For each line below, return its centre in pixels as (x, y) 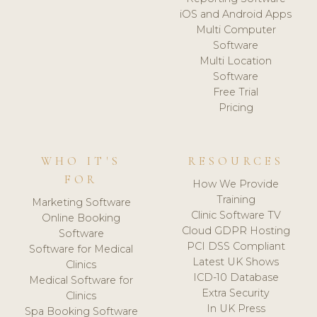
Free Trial (236, 92)
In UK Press (236, 308)
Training (236, 199)
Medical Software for (81, 280)
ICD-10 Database (236, 277)
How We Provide (236, 184)
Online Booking (81, 218)
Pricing (236, 108)
